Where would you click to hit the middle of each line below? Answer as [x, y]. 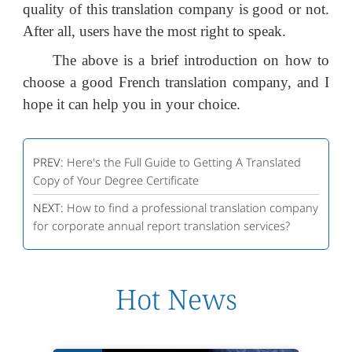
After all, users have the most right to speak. [155, 31]
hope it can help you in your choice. [132, 104]
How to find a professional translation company [192, 208]
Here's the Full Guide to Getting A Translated [183, 161]
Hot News [176, 299]
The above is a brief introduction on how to [191, 60]
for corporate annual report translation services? [161, 226]
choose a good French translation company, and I [176, 82]
